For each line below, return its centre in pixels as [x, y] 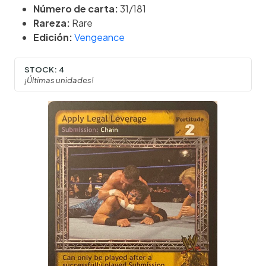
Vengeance [99, 37]
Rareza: [52, 23]
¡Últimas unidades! [59, 80]
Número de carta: [76, 9]
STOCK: [41, 69]
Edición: [53, 37]
